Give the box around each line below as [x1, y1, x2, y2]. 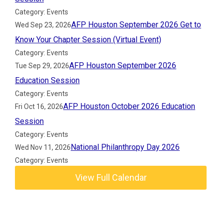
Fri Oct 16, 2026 [15, 103, 64, 111]
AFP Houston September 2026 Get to [71, 20, 202, 29]
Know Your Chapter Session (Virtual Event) [15, 35, 162, 44]
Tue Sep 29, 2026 [15, 62, 70, 70]
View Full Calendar [75, 172, 147, 183]
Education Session [15, 76, 80, 85]
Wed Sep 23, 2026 [15, 21, 72, 29]
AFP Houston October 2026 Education [63, 102, 196, 111]
